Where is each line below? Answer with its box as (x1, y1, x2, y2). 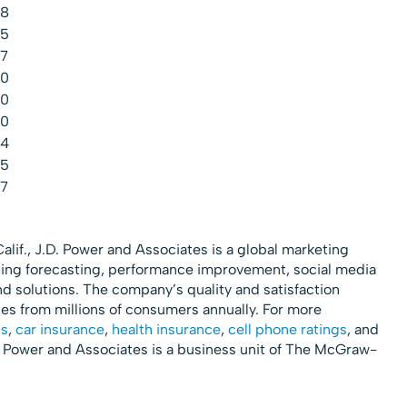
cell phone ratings (227, 320, 347, 338)
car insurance (15, 320, 104, 338)
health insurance (111, 320, 221, 338)
